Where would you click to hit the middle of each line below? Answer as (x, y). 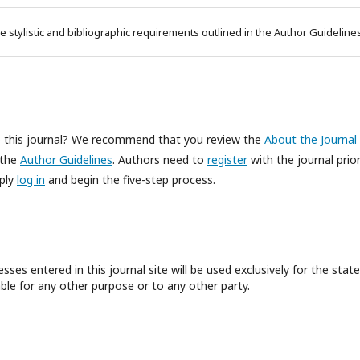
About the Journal (311, 139)
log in (31, 180)
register (227, 160)
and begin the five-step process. (130, 180)
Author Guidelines (66, 160)
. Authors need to (160, 160)
